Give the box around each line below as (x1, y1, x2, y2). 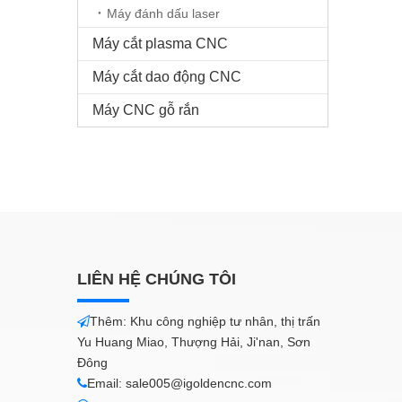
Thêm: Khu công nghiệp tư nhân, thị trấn (90, 314, 320, 328)
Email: (87, 376, 126, 390)
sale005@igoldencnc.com (126, 376, 272, 390)
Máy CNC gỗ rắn (92, 102, 199, 118)
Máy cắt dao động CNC (92, 69, 241, 84)
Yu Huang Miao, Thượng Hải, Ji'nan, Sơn (77, 335, 310, 349)
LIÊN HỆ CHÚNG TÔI (77, 270, 236, 288)
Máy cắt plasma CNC (92, 36, 228, 51)
